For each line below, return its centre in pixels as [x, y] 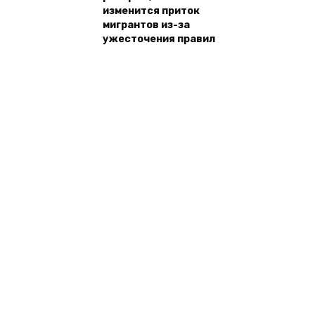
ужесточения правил [159, 39]
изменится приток [151, 11]
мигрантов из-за [146, 25]
